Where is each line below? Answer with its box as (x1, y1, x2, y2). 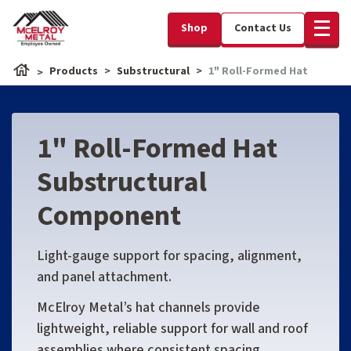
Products (49, 63, 98, 79)
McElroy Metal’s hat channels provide (37, 298, 260, 317)
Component (37, 196, 181, 236)
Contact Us (234, 20, 291, 36)
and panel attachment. (37, 267, 172, 287)
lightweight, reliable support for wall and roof (37, 319, 308, 338)
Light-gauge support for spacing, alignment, (37, 246, 302, 266)
